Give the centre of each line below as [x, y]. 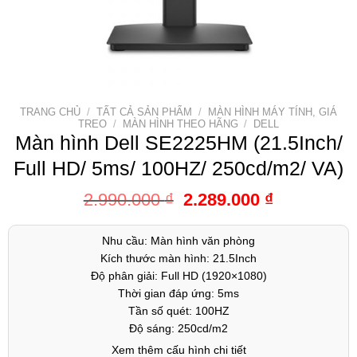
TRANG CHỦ [51, 112]
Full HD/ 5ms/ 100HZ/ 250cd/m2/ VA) [178, 169]
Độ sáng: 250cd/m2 [178, 328]
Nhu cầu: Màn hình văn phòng [178, 240]
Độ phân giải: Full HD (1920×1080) [178, 275]
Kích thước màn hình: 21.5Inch [178, 258]
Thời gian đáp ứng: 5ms [178, 293]
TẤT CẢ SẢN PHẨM [144, 112]
